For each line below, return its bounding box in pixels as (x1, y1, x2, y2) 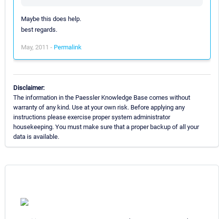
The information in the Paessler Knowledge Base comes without (13, 93, 190, 101)
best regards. (21, 25, 57, 33)
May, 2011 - (21, 43, 54, 51)
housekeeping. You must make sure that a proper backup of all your (13, 123, 199, 131)
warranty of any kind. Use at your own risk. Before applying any (13, 103, 185, 111)
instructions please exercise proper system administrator (13, 113, 170, 121)
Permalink (54, 43, 82, 51)
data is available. (13, 132, 59, 140)
